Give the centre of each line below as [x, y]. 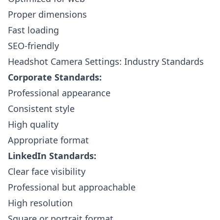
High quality [33, 124]
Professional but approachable [72, 187]
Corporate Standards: [55, 77]
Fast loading [33, 30]
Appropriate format [48, 140]
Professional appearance [59, 93]
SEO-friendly [33, 46]
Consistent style [41, 109]
